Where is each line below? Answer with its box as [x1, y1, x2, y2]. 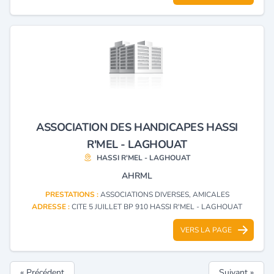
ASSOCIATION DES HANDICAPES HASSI [36, 119, 238, 135]
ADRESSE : [32, 201, 72, 212]
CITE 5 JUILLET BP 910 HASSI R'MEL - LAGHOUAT [72, 201, 242, 212]
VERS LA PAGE [180, 224, 232, 235]
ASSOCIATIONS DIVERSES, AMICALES [100, 189, 229, 199]
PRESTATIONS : [45, 189, 100, 199]
